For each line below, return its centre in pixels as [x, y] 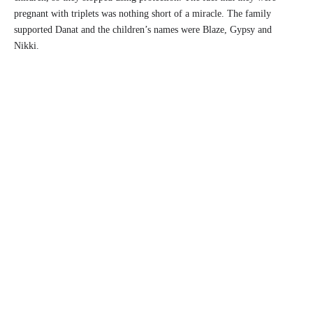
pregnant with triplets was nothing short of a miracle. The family [143, 14]
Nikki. [27, 46]
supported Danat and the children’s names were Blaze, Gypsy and [143, 30]
